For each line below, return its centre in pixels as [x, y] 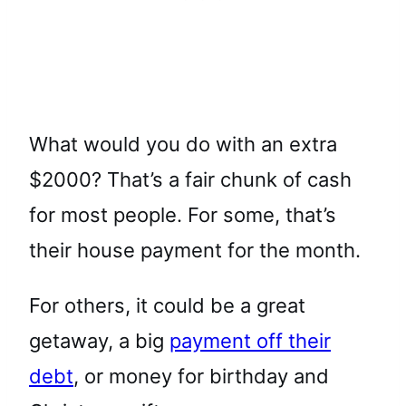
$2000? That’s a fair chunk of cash [190, 179]
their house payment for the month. [195, 250]
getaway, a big [99, 340]
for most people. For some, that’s [183, 214]
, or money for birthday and [201, 376]
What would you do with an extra [183, 144]
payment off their [250, 340]
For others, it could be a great [167, 305]
